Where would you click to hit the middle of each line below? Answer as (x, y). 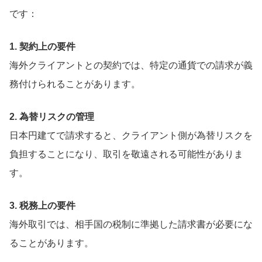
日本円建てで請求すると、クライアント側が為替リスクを (131, 136)
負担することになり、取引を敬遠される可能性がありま (126, 154)
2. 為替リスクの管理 (52, 117)
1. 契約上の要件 (42, 47)
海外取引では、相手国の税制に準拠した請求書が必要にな (131, 225)
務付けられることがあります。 (75, 84)
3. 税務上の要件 (42, 206)
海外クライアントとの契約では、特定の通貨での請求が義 (131, 65)
